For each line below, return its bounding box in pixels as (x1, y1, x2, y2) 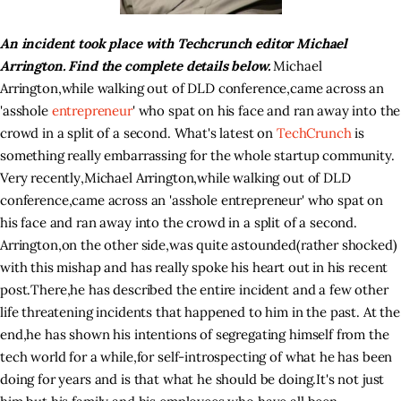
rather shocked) (300, 235, 397, 253)
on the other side (61, 235, 166, 253)
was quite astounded (168, 235, 296, 253)
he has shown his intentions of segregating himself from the (26, 325, 389, 343)
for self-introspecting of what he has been (136, 347, 393, 365)
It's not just (316, 370, 385, 388)
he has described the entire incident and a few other (70, 280, 388, 298)
